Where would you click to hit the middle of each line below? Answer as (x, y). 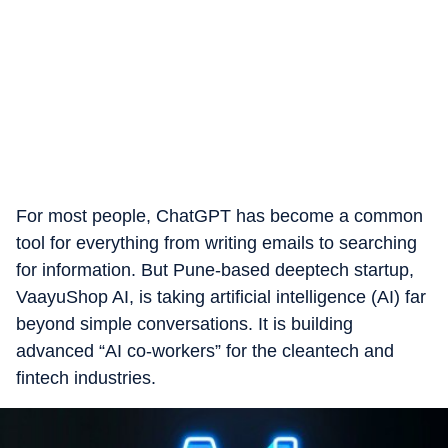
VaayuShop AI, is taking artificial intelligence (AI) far (221, 297)
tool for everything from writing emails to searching (216, 243)
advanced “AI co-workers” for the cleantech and (205, 351)
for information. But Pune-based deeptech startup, (215, 270)
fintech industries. (86, 378)
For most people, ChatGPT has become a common (219, 216)
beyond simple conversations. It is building (184, 324)
